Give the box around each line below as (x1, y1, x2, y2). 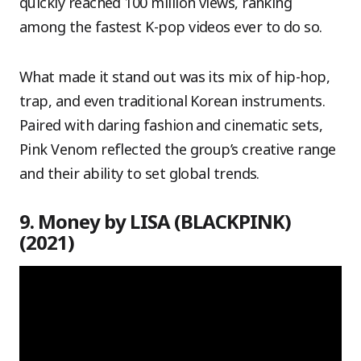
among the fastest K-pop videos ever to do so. (19, 17, 322, 36)
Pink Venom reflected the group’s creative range (19, 139, 336, 159)
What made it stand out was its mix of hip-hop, (19, 67, 330, 86)
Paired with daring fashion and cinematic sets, (19, 115, 323, 135)
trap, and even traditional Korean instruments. (19, 91, 326, 110)
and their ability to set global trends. (19, 164, 259, 183)
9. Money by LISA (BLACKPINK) (19, 208, 292, 234)
